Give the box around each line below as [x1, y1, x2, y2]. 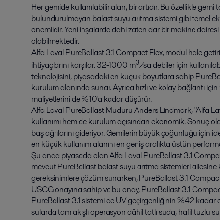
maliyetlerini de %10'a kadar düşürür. [31, 93, 152, 105]
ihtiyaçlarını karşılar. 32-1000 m [31, 59, 136, 71]
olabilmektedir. [31, 35, 79, 47]
